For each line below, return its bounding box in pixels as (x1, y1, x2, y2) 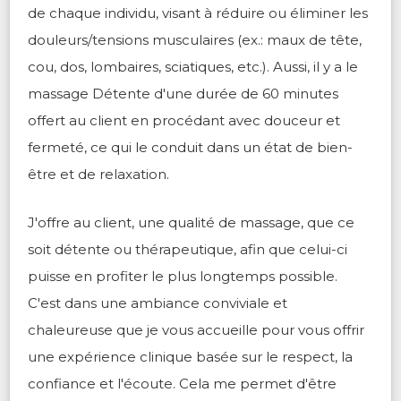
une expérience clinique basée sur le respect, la (28, 348, 353, 366)
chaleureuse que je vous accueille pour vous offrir (28, 321, 364, 339)
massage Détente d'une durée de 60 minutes (28, 85, 338, 103)
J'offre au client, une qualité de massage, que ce (28, 214, 354, 232)
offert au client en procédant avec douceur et (28, 112, 340, 130)
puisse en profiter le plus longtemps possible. (28, 268, 337, 286)
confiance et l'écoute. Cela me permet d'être (28, 375, 337, 393)
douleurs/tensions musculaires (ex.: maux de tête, (28, 31, 362, 49)
